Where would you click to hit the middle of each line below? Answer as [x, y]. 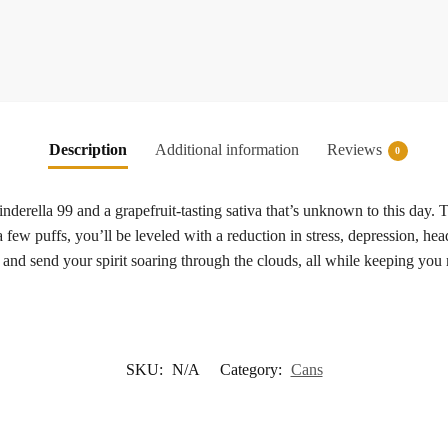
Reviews [354, 149]
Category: [252, 370]
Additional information [226, 149]
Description [87, 149]
